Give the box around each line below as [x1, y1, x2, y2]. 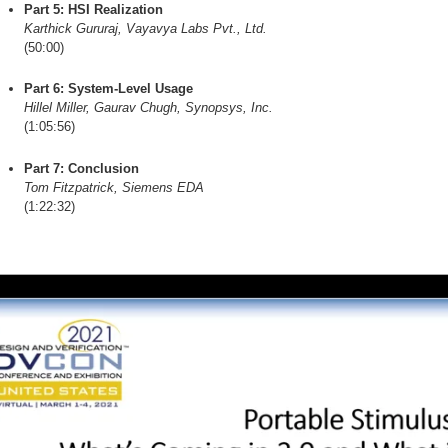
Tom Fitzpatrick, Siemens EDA [24, 180, 204, 196]
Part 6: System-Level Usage [24, 81, 193, 97]
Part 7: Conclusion [24, 161, 139, 177]
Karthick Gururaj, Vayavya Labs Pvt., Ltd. [24, 20, 267, 36]
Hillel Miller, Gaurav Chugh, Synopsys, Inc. [24, 100, 273, 116]
